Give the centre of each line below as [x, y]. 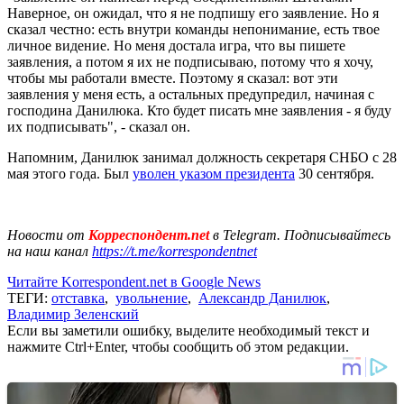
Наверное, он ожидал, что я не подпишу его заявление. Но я [193, 13]
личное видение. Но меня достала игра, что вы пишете [176, 45]
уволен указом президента [214, 173]
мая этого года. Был [70, 173]
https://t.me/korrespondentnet [174, 251]
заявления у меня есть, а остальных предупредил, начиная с [191, 94]
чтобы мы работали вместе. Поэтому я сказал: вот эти [173, 78]
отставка [78, 298]
